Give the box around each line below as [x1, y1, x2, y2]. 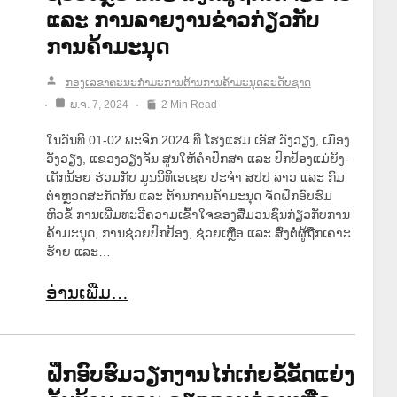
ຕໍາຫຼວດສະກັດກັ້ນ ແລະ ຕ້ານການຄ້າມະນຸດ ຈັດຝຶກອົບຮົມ [45, 188, 332, 203]
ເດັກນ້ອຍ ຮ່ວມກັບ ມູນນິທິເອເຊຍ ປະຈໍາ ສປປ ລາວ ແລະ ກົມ [45, 169, 345, 184]
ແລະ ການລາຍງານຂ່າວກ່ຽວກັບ [45, 6, 319, 33]
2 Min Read [160, 97, 217, 111]
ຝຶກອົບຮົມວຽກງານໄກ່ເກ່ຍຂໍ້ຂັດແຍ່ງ [45, 361, 354, 387]
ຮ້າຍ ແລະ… [45, 244, 111, 259]
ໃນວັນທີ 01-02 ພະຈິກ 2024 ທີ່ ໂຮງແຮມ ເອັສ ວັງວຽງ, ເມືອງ [45, 132, 350, 147]
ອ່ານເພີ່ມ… [45, 282, 128, 302]
